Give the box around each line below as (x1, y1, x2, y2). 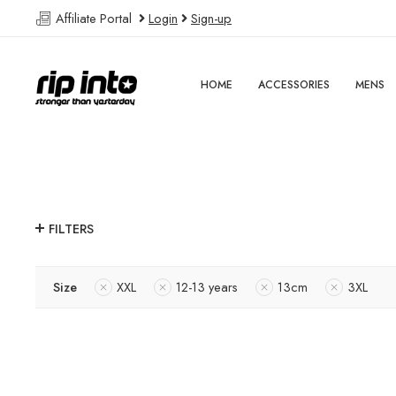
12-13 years (176, 278, 238, 297)
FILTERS (49, 219, 94, 239)
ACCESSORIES (258, 77, 331, 93)
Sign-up (191, 9, 232, 27)
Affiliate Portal (52, 9, 139, 27)
